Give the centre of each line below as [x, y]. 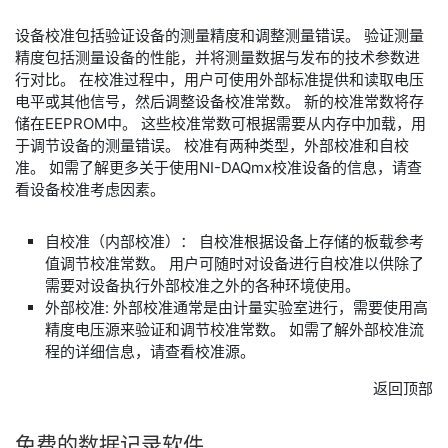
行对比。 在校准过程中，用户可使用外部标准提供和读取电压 [219, 79]
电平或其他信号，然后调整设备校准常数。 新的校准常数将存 [219, 101]
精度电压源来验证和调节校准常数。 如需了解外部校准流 [234, 329]
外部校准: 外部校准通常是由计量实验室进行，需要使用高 [236, 307]
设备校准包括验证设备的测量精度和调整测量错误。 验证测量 [219, 35]
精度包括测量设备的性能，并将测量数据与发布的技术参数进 [217, 57]
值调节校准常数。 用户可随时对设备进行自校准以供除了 [234, 263]
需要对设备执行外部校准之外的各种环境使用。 [202, 285]
